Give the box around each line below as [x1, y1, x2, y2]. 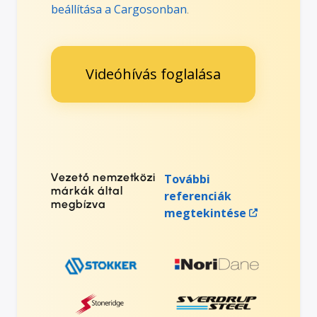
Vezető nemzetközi [51, 170, 156, 184]
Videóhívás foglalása [86, 64, 221, 83]
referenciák [164, 188, 232, 204]
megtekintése [164, 204, 247, 221]
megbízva [51, 197, 106, 211]
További [164, 171, 211, 187]
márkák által [51, 183, 123, 197]
